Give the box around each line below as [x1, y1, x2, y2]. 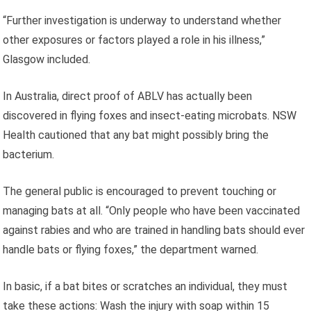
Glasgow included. [3, 52, 91, 66]
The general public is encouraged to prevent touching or [3, 184, 277, 198]
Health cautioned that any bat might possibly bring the [3, 128, 269, 142]
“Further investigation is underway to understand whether [3, 13, 282, 27]
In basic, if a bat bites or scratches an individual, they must [3, 279, 288, 293]
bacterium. [3, 147, 55, 161]
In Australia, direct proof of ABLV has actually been [3, 89, 253, 103]
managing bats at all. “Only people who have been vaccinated [3, 203, 301, 217]
